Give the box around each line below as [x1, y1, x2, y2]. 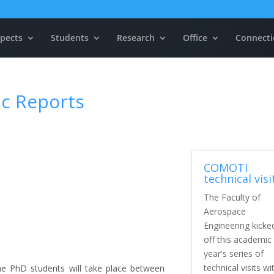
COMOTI [203, 160, 248, 176]
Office [183, 32, 207, 43]
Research [117, 32, 155, 43]
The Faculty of [203, 191, 261, 204]
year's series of [203, 248, 264, 260]
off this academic [203, 234, 272, 246]
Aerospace [203, 206, 246, 218]
